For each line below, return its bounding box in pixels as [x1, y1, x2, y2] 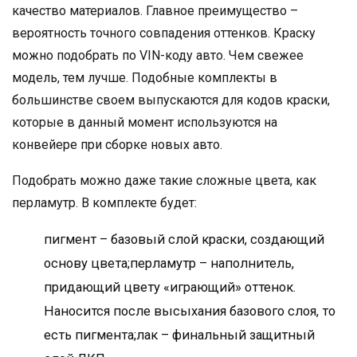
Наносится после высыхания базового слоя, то [44, 304, 335, 320]
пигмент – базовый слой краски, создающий [44, 232, 324, 248]
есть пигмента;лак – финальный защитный [44, 328, 315, 343]
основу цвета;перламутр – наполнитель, [44, 256, 294, 272]
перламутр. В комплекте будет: [12, 195, 197, 211]
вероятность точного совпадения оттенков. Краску [12, 25, 316, 41]
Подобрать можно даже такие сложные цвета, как [12, 173, 316, 189]
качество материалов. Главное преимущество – [12, 3, 298, 19]
